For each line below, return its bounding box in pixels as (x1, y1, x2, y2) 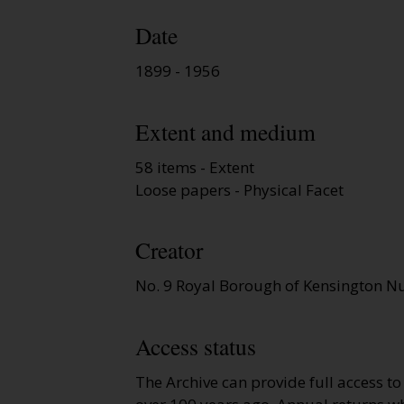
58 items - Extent (135, 156, 254, 178)
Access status (135, 330, 256, 362)
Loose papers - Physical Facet (135, 179, 344, 200)
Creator (135, 234, 203, 266)
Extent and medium (135, 115, 316, 147)
